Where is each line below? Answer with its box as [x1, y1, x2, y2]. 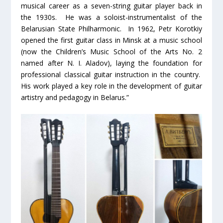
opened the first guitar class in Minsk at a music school [21, 35, 202, 45]
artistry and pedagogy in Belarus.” [21, 92, 129, 102]
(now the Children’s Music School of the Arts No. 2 [21, 46, 202, 56]
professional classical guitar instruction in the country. [21, 69, 202, 79]
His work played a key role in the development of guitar [21, 81, 202, 91]
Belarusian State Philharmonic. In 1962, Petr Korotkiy [21, 23, 202, 33]
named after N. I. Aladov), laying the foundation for [21, 58, 202, 68]
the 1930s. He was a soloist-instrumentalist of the [21, 12, 202, 22]
